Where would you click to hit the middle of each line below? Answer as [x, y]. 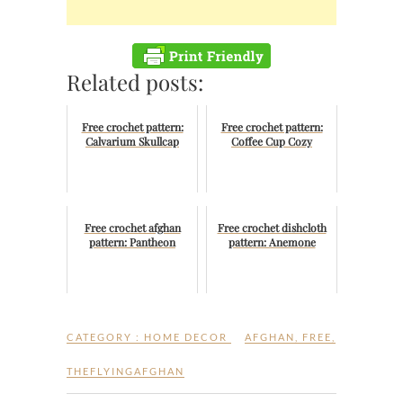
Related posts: [135, 82]
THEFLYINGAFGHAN [125, 372]
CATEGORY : [105, 337]
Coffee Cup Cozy [272, 142]
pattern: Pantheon [132, 242]
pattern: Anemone [272, 242]
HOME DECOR [186, 337]
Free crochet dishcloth [272, 228]
